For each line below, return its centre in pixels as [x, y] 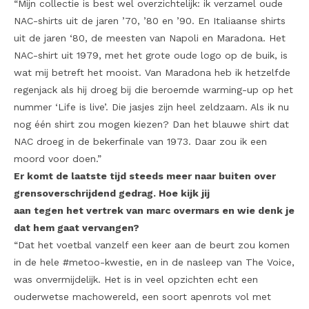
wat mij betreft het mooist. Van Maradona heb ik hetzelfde [152, 72]
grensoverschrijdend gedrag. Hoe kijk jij [112, 193]
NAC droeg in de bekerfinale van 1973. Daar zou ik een [140, 141]
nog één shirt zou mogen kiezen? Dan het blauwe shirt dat [151, 124]
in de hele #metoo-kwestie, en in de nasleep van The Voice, [154, 262]
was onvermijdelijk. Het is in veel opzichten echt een [136, 279]
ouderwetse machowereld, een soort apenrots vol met [142, 296]
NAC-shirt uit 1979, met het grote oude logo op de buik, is [151, 55]
